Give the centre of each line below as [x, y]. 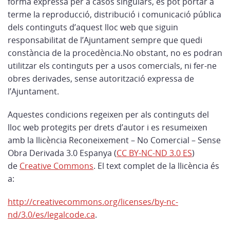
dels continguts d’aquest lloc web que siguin [93, 27]
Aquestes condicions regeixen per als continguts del [108, 114]
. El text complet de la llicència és [156, 166]
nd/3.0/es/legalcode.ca [51, 215]
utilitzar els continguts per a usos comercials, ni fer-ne [112, 66]
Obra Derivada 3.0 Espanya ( [62, 153]
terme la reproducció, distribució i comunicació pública [114, 14]
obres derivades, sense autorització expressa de [101, 79]
